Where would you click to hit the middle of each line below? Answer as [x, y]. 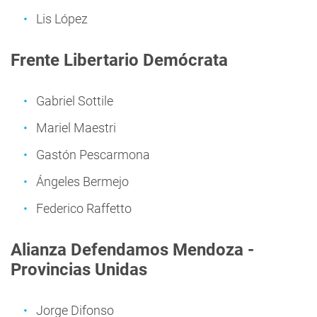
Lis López [62, 19]
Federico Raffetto [84, 208]
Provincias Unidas [79, 270]
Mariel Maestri [76, 128]
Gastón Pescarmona [93, 155]
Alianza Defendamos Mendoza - [132, 250]
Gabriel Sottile [75, 101]
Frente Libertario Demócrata [119, 60]
